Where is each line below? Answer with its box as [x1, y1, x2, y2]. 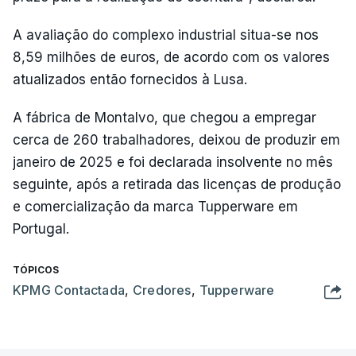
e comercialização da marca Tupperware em [13, 199, 298, 215]
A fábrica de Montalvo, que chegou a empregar [13, 110, 316, 126]
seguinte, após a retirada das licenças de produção [13, 176, 341, 192]
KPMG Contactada [13, 282, 125, 298]
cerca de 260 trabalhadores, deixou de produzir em [13, 132, 340, 148]
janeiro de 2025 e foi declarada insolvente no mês [13, 154, 333, 170]
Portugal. [13, 221, 69, 237]
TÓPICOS [13, 264, 59, 276]
